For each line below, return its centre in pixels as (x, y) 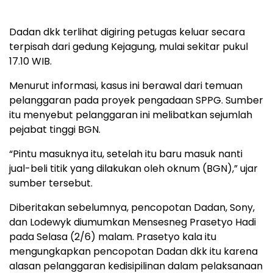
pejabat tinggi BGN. (55, 130)
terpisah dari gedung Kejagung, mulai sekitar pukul (129, 47)
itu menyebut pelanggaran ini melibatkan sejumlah (131, 115)
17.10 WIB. (30, 62)
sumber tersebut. (51, 183)
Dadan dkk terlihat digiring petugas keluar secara (127, 32)
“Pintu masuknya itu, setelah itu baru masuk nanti (126, 154)
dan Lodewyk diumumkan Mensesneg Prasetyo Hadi (133, 222)
